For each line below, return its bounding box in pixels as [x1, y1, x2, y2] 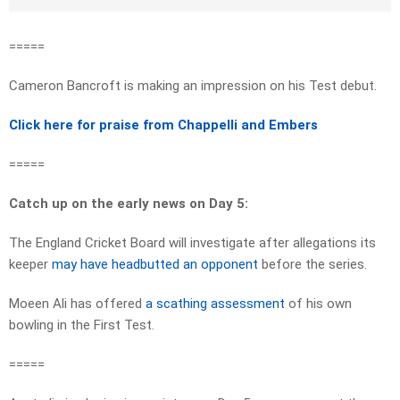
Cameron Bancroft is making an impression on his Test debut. [9, 78, 377, 95]
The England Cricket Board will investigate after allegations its [9, 235, 376, 252]
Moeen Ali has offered [9, 296, 146, 312]
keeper [9, 256, 52, 273]
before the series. [258, 256, 367, 273]
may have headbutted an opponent [52, 256, 258, 273]
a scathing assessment [146, 296, 285, 312]
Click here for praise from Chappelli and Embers [9, 117, 318, 134]
